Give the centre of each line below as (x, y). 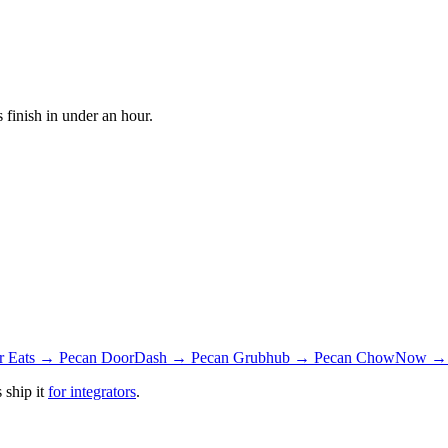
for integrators (92, 391)
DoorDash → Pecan (167, 357)
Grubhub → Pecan (294, 357)
